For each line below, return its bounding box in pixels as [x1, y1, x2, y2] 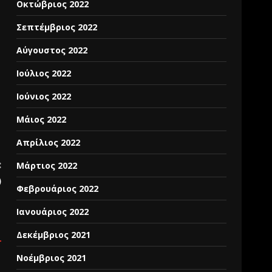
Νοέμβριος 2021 [16, 252, 87, 263]
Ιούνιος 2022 [16, 90, 72, 102]
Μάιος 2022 [16, 114, 67, 125]
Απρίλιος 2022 [16, 137, 81, 148]
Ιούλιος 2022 [16, 67, 72, 79]
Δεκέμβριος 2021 [16, 229, 91, 240]
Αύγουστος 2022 [16, 44, 88, 56]
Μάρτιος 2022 [16, 160, 78, 171]
